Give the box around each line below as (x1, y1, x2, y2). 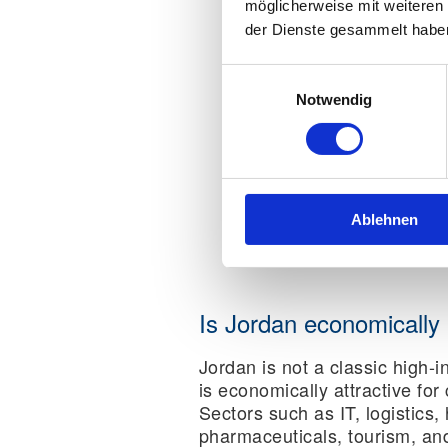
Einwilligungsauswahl (221, 67, 361, 85)
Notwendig (295, 90, 373, 108)
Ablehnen (351, 210, 418, 228)
